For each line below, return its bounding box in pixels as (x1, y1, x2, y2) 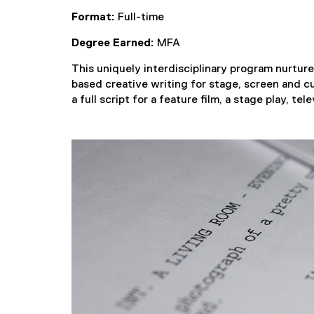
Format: (71, 12, 115, 23)
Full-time (115, 12, 164, 23)
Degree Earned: (71, 38, 154, 49)
